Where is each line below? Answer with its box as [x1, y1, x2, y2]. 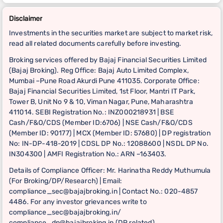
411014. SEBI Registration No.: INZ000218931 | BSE [9, 108, 174, 116]
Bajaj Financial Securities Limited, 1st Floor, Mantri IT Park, [9, 87, 195, 96]
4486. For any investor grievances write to [9, 197, 147, 206]
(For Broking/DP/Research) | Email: [9, 176, 122, 185]
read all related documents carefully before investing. [9, 39, 182, 48]
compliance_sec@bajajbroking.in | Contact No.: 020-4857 [9, 187, 198, 196]
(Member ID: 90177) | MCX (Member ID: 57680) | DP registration [9, 128, 211, 137]
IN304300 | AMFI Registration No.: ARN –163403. [9, 149, 167, 158]
